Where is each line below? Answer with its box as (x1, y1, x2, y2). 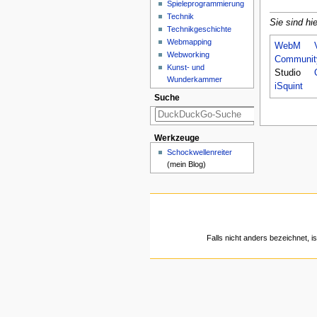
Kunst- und (167, 62, 205, 71)
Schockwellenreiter (167, 147, 233, 156)
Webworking (167, 50, 210, 59)
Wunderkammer (167, 74, 223, 83)
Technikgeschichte (167, 24, 232, 33)
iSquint (274, 81, 303, 91)
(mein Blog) (167, 159, 207, 168)
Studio (274, 67, 301, 78)
